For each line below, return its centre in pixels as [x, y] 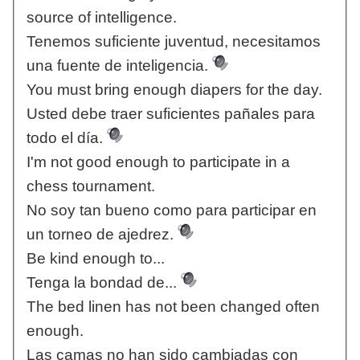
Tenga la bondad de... [103, 283]
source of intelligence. [101, 18]
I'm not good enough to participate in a [158, 162]
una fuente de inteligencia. [119, 66]
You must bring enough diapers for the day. [174, 90]
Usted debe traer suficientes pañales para [170, 114]
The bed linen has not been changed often [173, 307]
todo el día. [66, 138]
